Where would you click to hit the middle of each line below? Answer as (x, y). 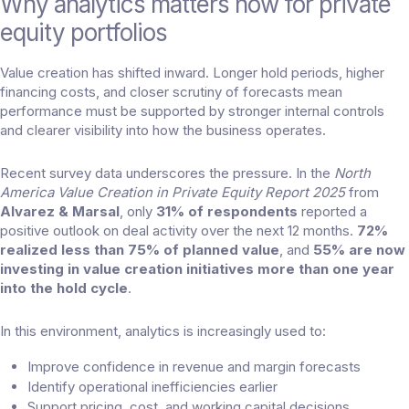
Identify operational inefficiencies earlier (152, 387)
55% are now (359, 250)
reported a (332, 212)
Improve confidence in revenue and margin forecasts (194, 367)
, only (138, 212)
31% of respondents (227, 212)
